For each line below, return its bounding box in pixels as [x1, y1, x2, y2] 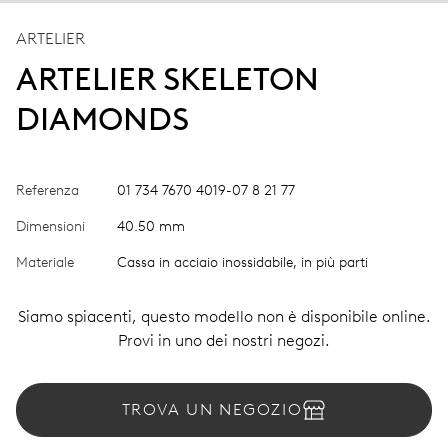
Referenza [16, 181, 79, 199]
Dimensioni [16, 217, 85, 235]
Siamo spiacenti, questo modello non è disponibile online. [17, 306, 431, 326]
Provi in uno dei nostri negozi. [118, 330, 330, 350]
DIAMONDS [16, 99, 189, 138]
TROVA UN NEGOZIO [121, 399, 303, 419]
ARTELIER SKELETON [16, 59, 319, 98]
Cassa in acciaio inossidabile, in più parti [117, 253, 368, 271]
